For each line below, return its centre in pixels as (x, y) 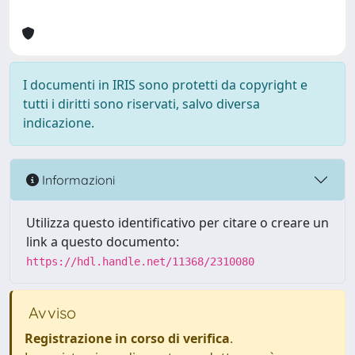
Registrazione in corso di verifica (127, 338)
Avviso (50, 313)
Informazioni (77, 179)
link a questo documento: (103, 242)
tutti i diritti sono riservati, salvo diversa (141, 104)
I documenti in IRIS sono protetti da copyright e (165, 85)
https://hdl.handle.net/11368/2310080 (140, 261)
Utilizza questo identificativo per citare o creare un (177, 223)
